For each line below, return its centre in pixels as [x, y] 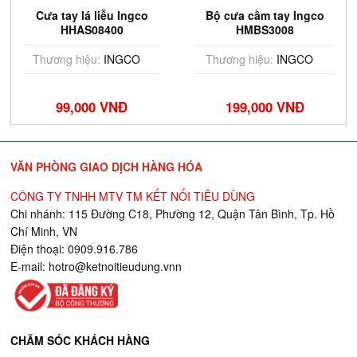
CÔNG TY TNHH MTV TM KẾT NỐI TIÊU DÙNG [133, 196]
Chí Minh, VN [44, 231]
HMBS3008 [265, 29]
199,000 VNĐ [265, 107]
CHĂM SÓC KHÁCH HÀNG [80, 340]
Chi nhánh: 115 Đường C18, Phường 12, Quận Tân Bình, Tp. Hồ [173, 214]
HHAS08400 [92, 29]
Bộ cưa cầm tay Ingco [265, 15]
